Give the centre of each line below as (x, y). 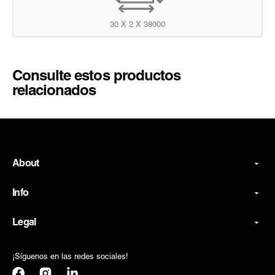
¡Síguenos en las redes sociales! (70, 257)
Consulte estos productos (96, 76)
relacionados (54, 91)
